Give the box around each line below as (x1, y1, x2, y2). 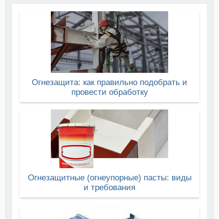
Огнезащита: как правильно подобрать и (32, 78, 187, 88)
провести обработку (71, 88, 148, 97)
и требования (84, 183, 135, 193)
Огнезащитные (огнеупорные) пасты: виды (27, 173, 192, 183)
